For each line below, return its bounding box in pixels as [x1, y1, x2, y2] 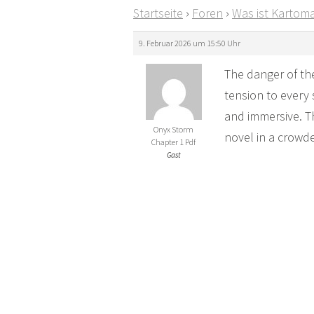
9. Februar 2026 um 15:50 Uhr [139, 38, 240, 49]
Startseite [133, 5, 183, 22]
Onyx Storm [153, 124, 193, 135]
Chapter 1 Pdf [151, 137, 196, 148]
